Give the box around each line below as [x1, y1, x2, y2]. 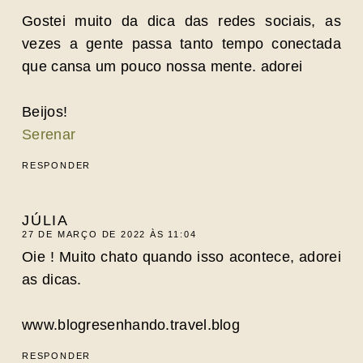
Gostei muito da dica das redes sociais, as [22, 12, 341, 29]
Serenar [22, 126, 76, 143]
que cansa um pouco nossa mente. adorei [22, 58, 303, 75]
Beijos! [22, 103, 68, 120]
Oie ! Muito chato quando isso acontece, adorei [22, 249, 341, 265]
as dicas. [22, 271, 82, 288]
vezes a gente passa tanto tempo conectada [22, 35, 341, 52]
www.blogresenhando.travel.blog [22, 317, 240, 333]
